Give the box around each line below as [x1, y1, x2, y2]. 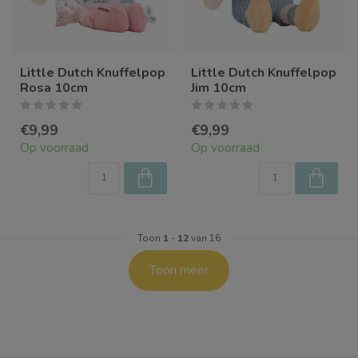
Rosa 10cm [20, 79, 88, 97]
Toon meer [149, 261, 209, 280]
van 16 [189, 232, 221, 245]
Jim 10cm [191, 79, 246, 97]
